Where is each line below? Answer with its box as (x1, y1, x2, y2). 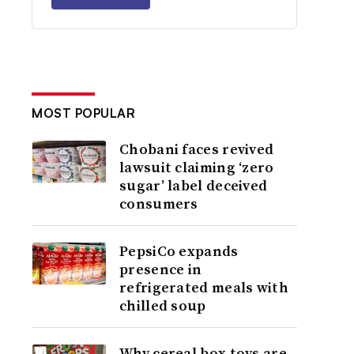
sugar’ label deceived (119, 175, 268, 195)
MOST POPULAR (32, 105, 136, 121)
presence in (119, 259, 202, 279)
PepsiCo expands (119, 241, 239, 261)
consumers (119, 194, 198, 213)
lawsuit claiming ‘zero (119, 157, 274, 177)
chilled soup (119, 296, 206, 315)
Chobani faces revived (119, 139, 274, 159)
